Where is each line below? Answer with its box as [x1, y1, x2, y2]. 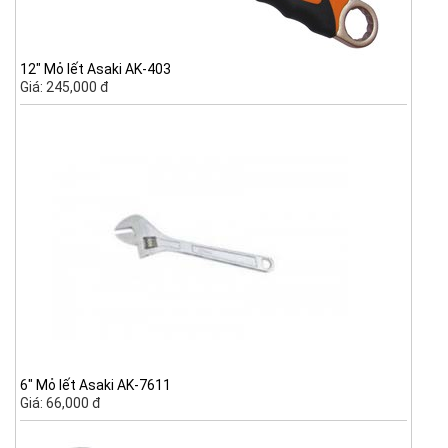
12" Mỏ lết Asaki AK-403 [20, 60, 172, 77]
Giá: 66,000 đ [20, 394, 102, 411]
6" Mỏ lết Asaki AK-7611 [20, 376, 172, 393]
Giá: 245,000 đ [20, 78, 110, 95]
